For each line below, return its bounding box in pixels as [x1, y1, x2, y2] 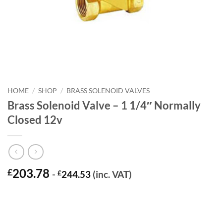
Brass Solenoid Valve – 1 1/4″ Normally [7, 98, 201, 112]
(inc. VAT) [91, 168, 132, 180]
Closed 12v [7, 112, 62, 126]
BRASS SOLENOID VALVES [66, 87, 150, 95]
